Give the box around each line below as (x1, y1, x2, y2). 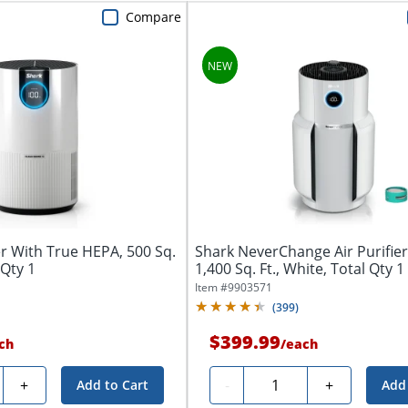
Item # (195, 279, 229, 295)
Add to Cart (76, 375, 149, 393)
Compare (126, 7, 182, 25)
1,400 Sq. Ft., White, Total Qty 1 (195, 258, 405, 279)
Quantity (250, 372, 311, 393)
